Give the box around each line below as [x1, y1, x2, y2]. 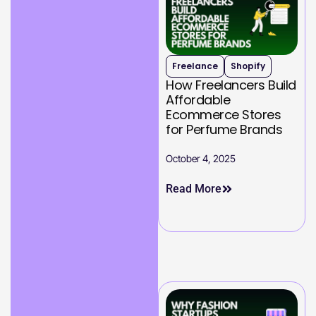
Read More [166, 182, 221, 196]
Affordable [166, 91, 230, 109]
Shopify [231, 60, 265, 73]
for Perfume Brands [166, 121, 282, 139]
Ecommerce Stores [166, 106, 281, 124]
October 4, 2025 [166, 152, 236, 165]
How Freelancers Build [166, 76, 296, 95]
